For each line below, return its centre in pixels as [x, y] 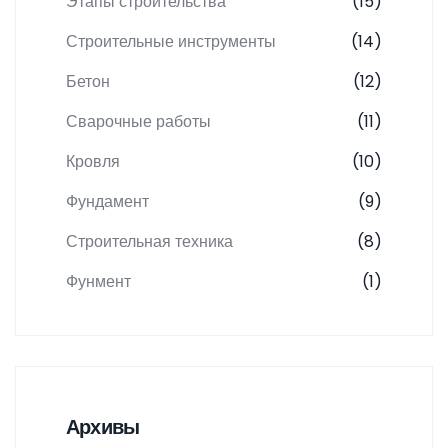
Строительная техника [149, 242]
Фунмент [98, 282]
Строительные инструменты [171, 42]
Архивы [103, 427]
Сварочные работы [138, 122]
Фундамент [107, 202]
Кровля [93, 162]
